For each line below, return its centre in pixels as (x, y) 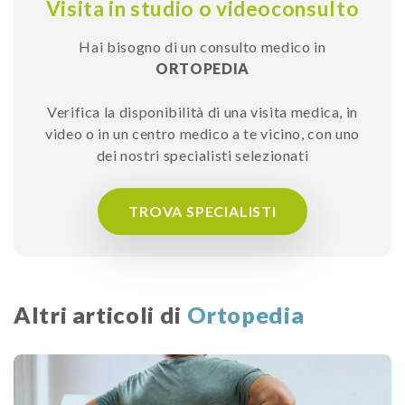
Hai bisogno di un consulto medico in (202, 46)
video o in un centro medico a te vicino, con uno (202, 133)
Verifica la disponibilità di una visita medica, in (202, 111)
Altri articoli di (100, 314)
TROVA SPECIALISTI (202, 211)
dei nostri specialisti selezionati (202, 155)
